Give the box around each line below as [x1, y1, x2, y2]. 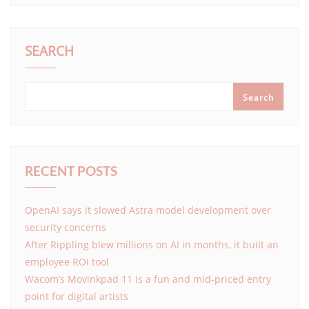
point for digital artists [25, 289, 128, 303]
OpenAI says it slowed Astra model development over [25, 203, 271, 217]
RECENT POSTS [25, 162, 117, 179]
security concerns [25, 220, 106, 234]
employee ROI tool [25, 255, 109, 268]
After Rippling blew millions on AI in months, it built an [25, 237, 279, 251]
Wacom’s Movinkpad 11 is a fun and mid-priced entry [25, 272, 271, 286]
